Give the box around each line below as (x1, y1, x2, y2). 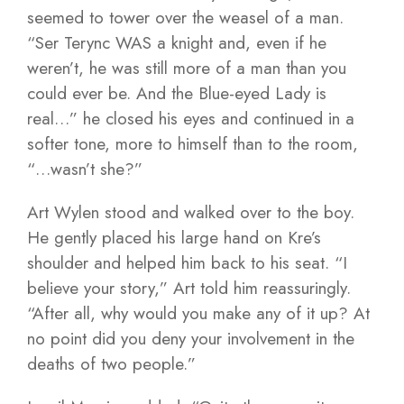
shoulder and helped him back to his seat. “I (27, 251, 347, 275)
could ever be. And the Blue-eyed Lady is (27, 81, 326, 106)
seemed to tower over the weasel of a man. (27, 5, 344, 30)
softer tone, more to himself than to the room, (27, 132, 358, 156)
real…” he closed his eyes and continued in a (27, 106, 354, 131)
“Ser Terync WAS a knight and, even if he (27, 31, 326, 55)
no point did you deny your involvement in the (27, 326, 354, 351)
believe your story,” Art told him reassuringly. (27, 276, 351, 300)
